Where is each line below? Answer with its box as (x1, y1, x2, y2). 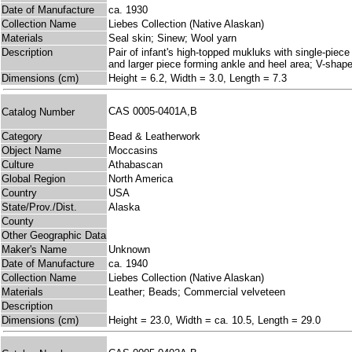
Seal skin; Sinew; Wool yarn (108, 32, 236, 45)
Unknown (108, 244, 150, 256)
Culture (2, 159, 34, 171)
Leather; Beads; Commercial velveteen (108, 286, 285, 299)
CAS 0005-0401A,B (108, 105, 203, 118)
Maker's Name (2, 244, 67, 256)
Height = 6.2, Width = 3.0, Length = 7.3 (108, 72, 287, 85)
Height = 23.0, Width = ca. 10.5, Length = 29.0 (108, 314, 321, 327)
